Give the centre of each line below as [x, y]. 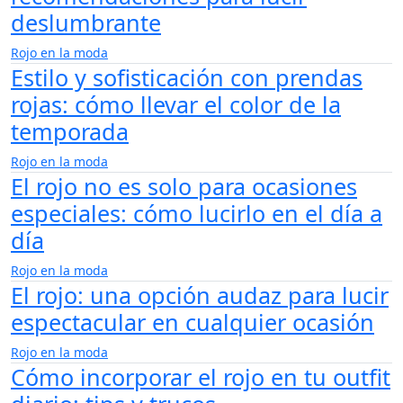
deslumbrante [86, 23]
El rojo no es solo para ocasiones [184, 187]
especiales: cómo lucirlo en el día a [197, 214]
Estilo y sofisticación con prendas [187, 78]
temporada [70, 132]
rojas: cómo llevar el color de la [176, 105]
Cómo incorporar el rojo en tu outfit [201, 377]
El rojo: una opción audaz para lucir [200, 296]
